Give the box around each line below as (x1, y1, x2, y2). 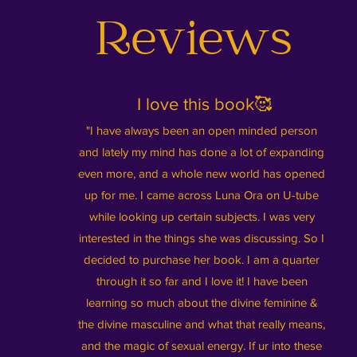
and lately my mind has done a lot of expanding (79, 145, 325, 159)
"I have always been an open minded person (86, 124, 318, 137)
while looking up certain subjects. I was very (88, 210, 315, 223)
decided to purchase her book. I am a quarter (84, 253, 320, 266)
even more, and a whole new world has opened (78, 167, 326, 180)
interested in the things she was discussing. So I (79, 231, 325, 245)
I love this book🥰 (131, 95, 272, 113)
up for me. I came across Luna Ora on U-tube (84, 188, 320, 202)
